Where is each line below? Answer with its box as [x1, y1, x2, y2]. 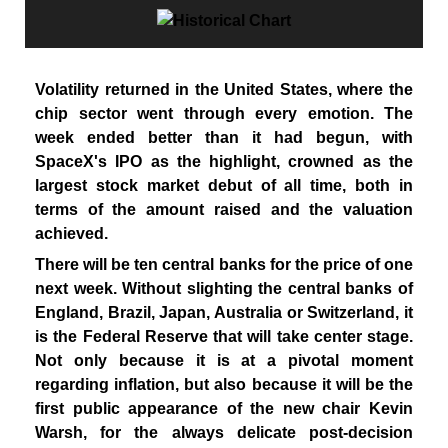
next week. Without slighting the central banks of [35, 280, 413, 298]
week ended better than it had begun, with [35, 128, 413, 146]
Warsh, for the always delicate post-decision [35, 424, 413, 442]
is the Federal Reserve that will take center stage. [35, 328, 413, 346]
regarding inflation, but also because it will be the [35, 376, 413, 394]
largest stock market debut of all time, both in [35, 176, 413, 194]
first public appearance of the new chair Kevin [35, 400, 413, 418]
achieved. [35, 224, 108, 242]
